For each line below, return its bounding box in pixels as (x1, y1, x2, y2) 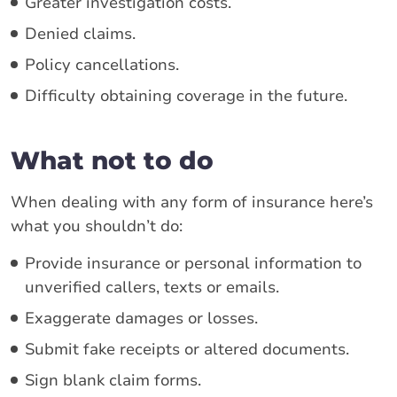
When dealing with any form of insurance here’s (11, 191, 373, 213)
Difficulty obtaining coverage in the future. (25, 84, 347, 106)
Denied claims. (25, 22, 136, 44)
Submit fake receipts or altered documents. (25, 338, 349, 360)
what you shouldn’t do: (11, 214, 183, 237)
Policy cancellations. (25, 53, 179, 75)
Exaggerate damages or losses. (25, 307, 258, 329)
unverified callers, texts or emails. (25, 276, 279, 298)
